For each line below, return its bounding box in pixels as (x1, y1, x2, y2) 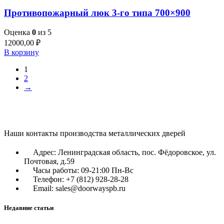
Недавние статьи (4, 204, 53, 212)
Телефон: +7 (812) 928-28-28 (33, 174, 128, 183)
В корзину (4, 47, 39, 56)
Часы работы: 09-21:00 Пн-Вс (33, 165, 133, 174)
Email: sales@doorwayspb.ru (33, 183, 125, 192)
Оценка (4, 27, 32, 36)
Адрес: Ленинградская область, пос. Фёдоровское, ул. (33, 147, 216, 156)
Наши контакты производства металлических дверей (4, 128, 185, 137)
